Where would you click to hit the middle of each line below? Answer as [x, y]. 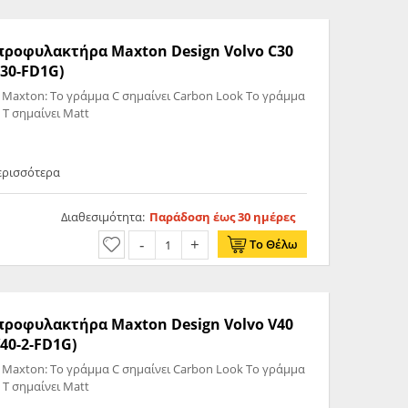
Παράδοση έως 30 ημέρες [222, 217]
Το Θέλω [273, 245]
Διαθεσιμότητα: [102, 217]
